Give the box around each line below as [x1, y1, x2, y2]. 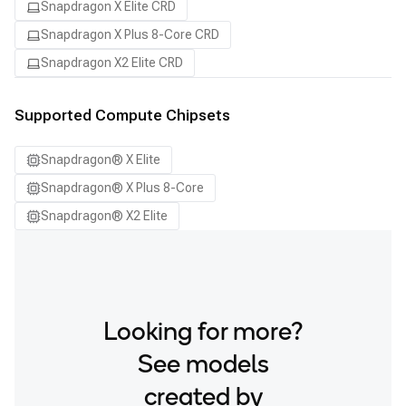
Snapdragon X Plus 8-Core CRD [41, 27, 219, 42]
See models [137, 353, 269, 379]
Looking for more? [102, 321, 304, 346]
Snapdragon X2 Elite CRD [41, 55, 183, 70]
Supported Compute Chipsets [14, 106, 230, 124]
